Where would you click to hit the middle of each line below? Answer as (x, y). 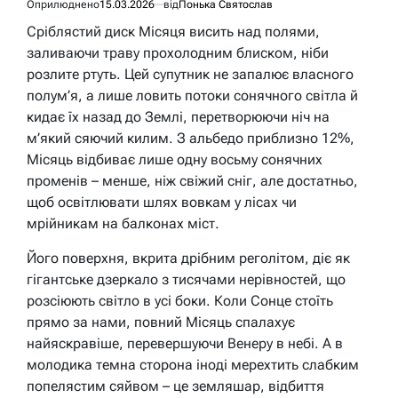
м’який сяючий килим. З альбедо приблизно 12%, (191, 139)
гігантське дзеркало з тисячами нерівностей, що (186, 280)
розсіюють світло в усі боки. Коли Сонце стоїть (180, 301)
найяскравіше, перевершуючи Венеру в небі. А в (185, 344)
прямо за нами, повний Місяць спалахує (161, 322)
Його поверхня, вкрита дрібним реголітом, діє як (188, 259)
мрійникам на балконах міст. (123, 224)
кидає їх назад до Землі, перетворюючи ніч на (178, 117)
